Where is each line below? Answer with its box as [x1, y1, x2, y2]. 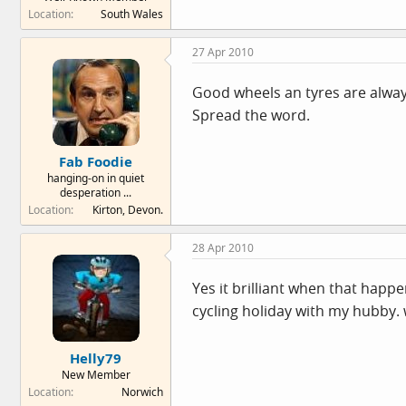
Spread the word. [192, 104, 310, 125]
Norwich [121, 383, 163, 400]
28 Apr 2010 [192, 240, 254, 256]
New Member [61, 366, 130, 382]
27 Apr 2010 [192, 43, 254, 60]
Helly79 [70, 348, 121, 367]
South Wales [101, 5, 163, 22]
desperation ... [60, 185, 131, 200]
